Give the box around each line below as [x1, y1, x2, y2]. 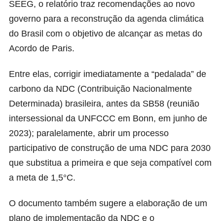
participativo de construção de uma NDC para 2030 [9, 143, 211, 153]
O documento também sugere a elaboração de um [9, 198, 207, 209]
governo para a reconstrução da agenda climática [9, 14, 204, 24]
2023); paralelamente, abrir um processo [9, 128, 169, 139]
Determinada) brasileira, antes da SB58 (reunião [9, 99, 199, 109]
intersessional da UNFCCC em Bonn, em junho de [9, 113, 207, 124]
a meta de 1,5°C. [9, 173, 75, 183]
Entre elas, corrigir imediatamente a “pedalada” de [9, 69, 206, 79]
